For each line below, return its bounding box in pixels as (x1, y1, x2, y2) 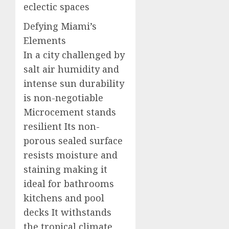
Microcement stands (24, 106, 116, 118)
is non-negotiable (24, 91, 103, 104)
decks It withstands (24, 206, 111, 218)
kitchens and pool (24, 192, 104, 204)
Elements (24, 34, 66, 47)
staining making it (24, 163, 107, 175)
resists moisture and (24, 149, 118, 161)
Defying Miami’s (24, 20, 97, 32)
